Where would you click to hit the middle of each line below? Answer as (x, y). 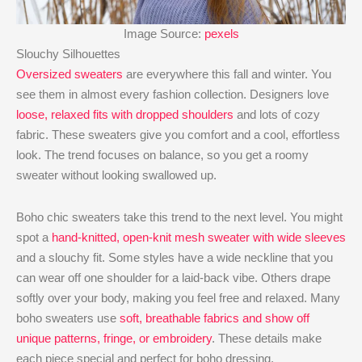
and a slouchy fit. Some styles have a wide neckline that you (175, 257)
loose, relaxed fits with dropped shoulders (125, 115)
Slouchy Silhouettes (68, 54)
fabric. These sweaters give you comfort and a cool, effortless (178, 135)
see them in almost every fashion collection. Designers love (173, 95)
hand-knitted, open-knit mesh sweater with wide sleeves (199, 237)
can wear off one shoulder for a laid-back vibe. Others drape (173, 277)
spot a (34, 237)
